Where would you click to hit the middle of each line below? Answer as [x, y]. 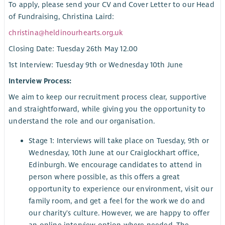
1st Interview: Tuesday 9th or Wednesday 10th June [96, 65]
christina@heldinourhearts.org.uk [66, 32]
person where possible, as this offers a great [104, 177]
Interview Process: [40, 81]
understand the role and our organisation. [82, 121]
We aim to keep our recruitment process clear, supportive [108, 97]
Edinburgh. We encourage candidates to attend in [115, 165]
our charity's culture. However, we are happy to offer [119, 213]
